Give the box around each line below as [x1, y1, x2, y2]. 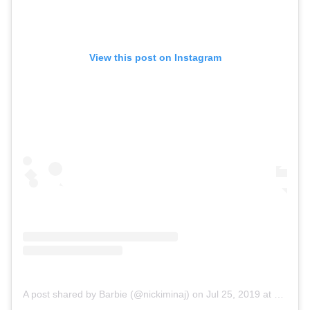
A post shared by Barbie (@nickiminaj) [23, 288, 190, 300]
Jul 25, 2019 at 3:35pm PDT [206, 288, 274, 300]
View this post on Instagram [89, 51, 221, 63]
